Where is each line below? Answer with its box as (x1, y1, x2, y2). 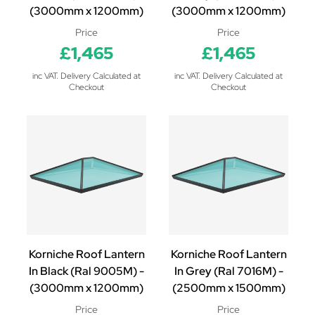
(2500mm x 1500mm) (172, 281, 285, 295)
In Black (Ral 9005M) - (29, 264, 144, 278)
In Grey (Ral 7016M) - (174, 264, 283, 278)
